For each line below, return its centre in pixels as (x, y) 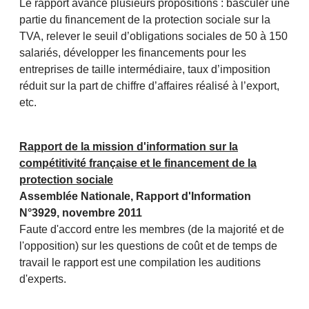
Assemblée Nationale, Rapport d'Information (135, 197)
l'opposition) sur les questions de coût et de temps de (148, 246)
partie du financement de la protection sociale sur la (145, 20)
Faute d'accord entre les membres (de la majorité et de (152, 230)
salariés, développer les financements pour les (133, 53)
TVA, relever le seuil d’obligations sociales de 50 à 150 (153, 37)
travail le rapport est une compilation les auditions (140, 263)
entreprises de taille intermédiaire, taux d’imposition (145, 70)
